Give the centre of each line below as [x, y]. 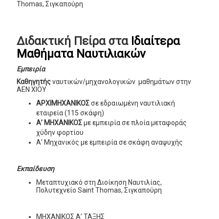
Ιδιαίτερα [156, 41]
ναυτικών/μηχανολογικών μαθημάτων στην [122, 82]
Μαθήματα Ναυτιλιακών [81, 54]
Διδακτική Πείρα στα [74, 41]
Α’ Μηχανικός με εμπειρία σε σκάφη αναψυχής [110, 142]
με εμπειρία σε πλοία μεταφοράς [135, 123]
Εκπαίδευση [36, 169]
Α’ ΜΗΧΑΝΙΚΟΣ [59, 123]
